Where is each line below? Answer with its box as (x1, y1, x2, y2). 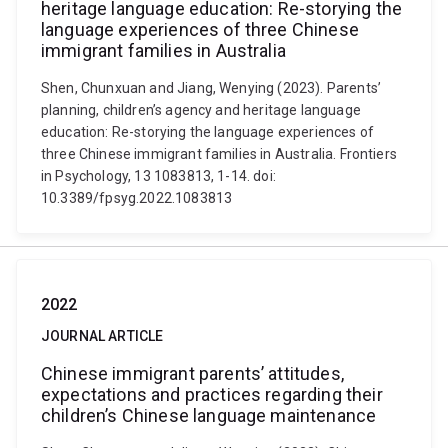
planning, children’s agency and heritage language (41, 102, 361, 118)
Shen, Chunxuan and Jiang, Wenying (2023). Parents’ (41, 80, 382, 96)
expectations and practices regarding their (41, 384, 383, 405)
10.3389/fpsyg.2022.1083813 (41, 190, 233, 206)
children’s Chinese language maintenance (41, 405, 377, 426)
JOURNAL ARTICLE (41, 328, 164, 344)
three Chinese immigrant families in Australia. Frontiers (41, 146, 397, 162)
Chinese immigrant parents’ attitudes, (41, 363, 344, 384)
